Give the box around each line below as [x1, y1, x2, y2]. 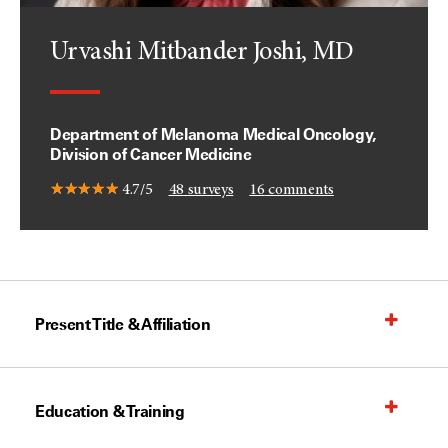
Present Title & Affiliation [35, 314, 211, 334]
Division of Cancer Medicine [50, 144, 252, 164]
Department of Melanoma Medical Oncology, [50, 124, 376, 144]
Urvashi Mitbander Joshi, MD [50, 40, 354, 66]
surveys [183, 182, 234, 198]
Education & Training [35, 401, 185, 421]
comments [264, 182, 334, 198]
